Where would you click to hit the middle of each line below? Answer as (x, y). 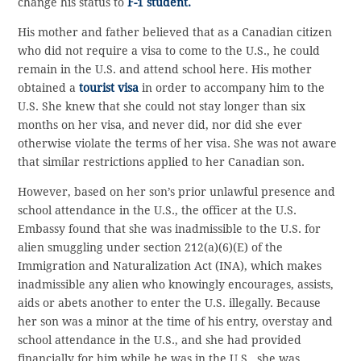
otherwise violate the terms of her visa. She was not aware (178, 144)
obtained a (49, 88)
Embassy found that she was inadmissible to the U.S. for (170, 229)
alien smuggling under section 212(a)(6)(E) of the (151, 248)
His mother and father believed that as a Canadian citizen (175, 33)
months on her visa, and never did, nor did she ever (160, 125)
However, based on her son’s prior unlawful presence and (177, 192)
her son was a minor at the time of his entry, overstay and (176, 322)
